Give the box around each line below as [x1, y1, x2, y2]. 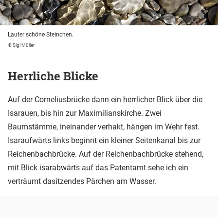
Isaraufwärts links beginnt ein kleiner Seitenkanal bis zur [8, 136, 200, 145]
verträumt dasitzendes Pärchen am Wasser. [8, 177, 156, 186]
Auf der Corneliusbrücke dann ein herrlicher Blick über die [8, 95, 202, 105]
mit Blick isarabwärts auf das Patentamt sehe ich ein [8, 163, 188, 173]
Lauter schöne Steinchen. [8, 31, 73, 38]
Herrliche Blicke [8, 68, 98, 84]
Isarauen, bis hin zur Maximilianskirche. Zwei [8, 109, 162, 118]
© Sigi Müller [8, 42, 35, 48]
